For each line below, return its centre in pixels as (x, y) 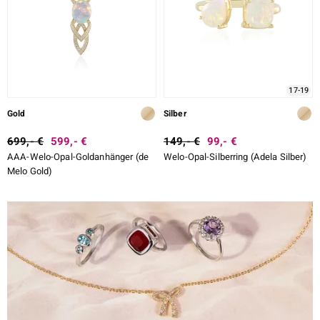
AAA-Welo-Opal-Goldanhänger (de (78, 156)
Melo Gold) (30, 171)
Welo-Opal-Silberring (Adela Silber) (235, 156)
